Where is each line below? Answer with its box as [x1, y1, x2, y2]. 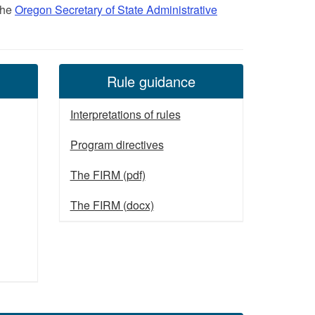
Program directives [70, 136, 164, 153]
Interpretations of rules [70, 105, 181, 122]
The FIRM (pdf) [70, 166, 146, 183]
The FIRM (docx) [70, 196, 154, 213]
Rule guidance [106, 70, 195, 91]
